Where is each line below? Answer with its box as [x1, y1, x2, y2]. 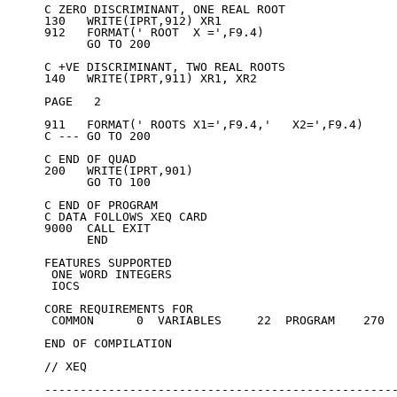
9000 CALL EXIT [44, 222, 151, 236]
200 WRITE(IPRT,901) [44, 164, 193, 178]
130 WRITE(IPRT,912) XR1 [44, 14, 222, 28]
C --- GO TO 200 [44, 129, 151, 144]
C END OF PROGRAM [44, 198, 158, 213]
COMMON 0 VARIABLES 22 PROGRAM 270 [44, 314, 385, 328]
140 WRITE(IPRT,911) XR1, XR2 [44, 72, 257, 86]
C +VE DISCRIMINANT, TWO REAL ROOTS [44, 60, 285, 74]
